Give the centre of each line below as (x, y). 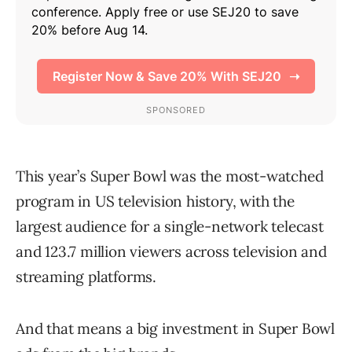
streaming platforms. (86, 277)
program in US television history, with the (155, 201)
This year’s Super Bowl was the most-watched (170, 176)
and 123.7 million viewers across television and (171, 251)
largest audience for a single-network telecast (170, 226)
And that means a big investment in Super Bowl (175, 328)
